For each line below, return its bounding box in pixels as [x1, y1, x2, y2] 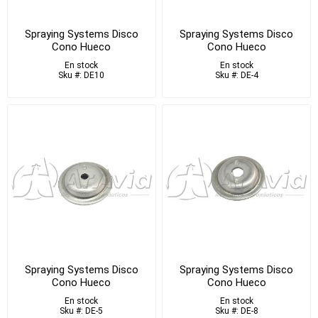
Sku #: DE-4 [214, 70, 258, 81]
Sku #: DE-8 [214, 305, 258, 316]
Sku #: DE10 [58, 70, 105, 81]
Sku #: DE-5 [60, 305, 104, 316]
